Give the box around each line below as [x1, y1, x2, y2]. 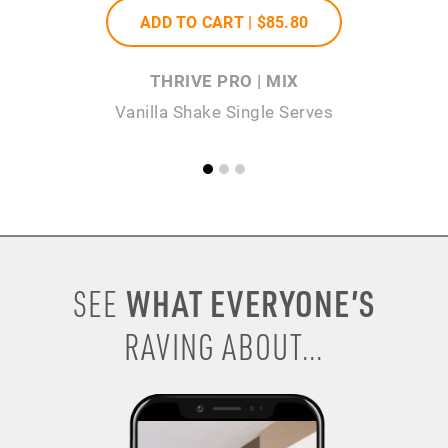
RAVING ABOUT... [124, 323, 324, 369]
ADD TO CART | [140, 11, 257, 33]
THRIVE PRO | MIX [149, 69, 299, 93]
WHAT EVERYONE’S [118, 279, 375, 326]
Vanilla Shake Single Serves [114, 100, 334, 124]
